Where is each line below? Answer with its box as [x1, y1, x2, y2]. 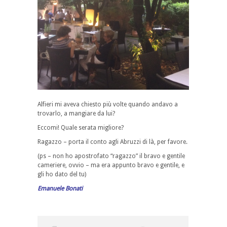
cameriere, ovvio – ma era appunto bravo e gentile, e [37, 161, 184, 169]
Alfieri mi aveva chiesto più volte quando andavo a [37, 100, 178, 108]
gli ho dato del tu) [37, 170, 86, 178]
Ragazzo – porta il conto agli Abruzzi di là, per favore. [37, 138, 187, 145]
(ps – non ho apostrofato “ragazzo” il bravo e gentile [37, 152, 185, 160]
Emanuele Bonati [37, 184, 83, 192]
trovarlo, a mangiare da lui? [37, 109, 115, 117]
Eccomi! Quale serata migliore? [37, 124, 124, 131]
